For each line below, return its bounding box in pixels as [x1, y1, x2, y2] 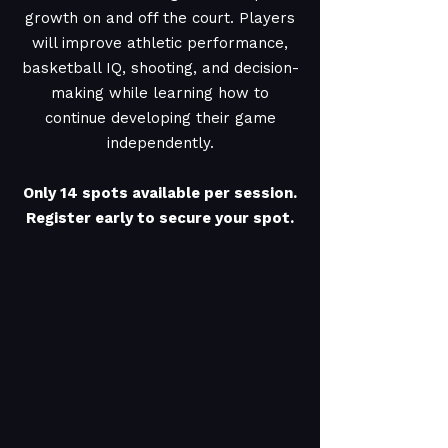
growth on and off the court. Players [25, 9, 295, 27]
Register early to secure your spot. [26, 209, 294, 227]
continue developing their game [44, 109, 276, 127]
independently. [106, 134, 214, 152]
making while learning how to [51, 84, 269, 102]
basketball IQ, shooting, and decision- [21, 59, 299, 77]
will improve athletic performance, [32, 34, 288, 52]
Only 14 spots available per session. [23, 184, 297, 202]
